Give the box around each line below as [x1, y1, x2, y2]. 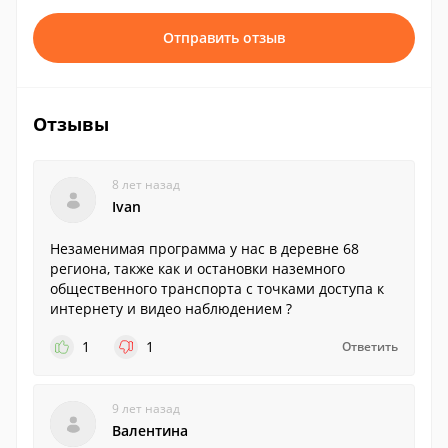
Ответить [342, 338, 398, 355]
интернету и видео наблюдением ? [50, 299, 292, 318]
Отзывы [33, 112, 109, 136]
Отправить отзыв [163, 28, 285, 47]
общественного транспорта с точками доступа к [50, 279, 384, 298]
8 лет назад [112, 176, 180, 193]
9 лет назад [112, 400, 180, 417]
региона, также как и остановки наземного [50, 259, 345, 278]
